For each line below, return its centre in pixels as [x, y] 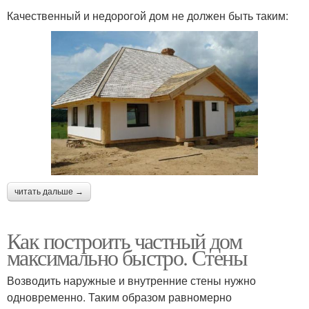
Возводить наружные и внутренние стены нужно [131, 280]
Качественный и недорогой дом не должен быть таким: [148, 15]
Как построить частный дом [124, 240]
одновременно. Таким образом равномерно [119, 297]
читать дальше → [49, 191]
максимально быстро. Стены [127, 257]
